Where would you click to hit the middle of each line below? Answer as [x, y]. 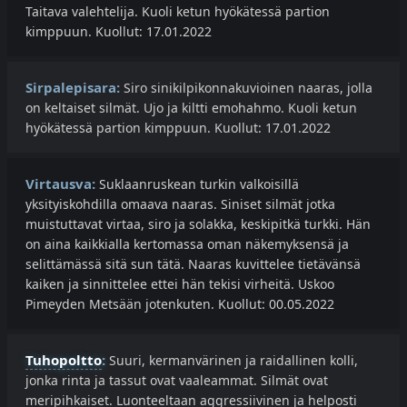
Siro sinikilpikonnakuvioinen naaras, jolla [246, 88]
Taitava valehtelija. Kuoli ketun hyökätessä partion [178, 12]
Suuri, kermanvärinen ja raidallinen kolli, [232, 361]
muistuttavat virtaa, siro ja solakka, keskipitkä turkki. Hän [198, 224]
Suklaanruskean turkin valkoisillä [197, 184]
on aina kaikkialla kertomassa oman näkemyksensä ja [187, 244]
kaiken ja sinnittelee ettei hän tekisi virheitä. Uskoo [180, 284]
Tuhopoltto [64, 360]
